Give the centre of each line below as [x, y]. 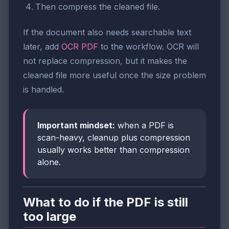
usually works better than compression [113, 150]
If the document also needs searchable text [107, 32]
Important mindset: [76, 125]
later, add [42, 47]
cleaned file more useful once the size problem [114, 75]
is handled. [43, 90]
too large [50, 217]
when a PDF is [144, 125]
